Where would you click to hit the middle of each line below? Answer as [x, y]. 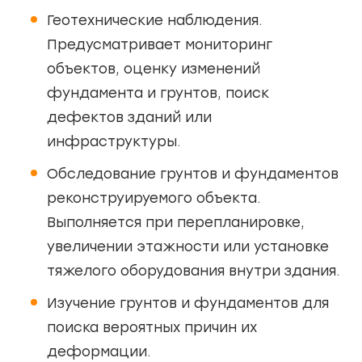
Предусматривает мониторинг [160, 44]
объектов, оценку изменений [154, 68]
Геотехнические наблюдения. [155, 20]
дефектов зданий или [129, 117]
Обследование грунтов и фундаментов [193, 173]
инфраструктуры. [114, 141]
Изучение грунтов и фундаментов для [188, 303]
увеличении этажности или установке [188, 246]
